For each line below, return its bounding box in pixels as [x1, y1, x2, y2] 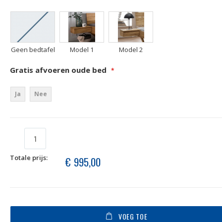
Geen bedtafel [10, 45, 55, 55]
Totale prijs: [10, 153, 48, 163]
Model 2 [119, 45, 143, 55]
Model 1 [70, 45, 94, 55]
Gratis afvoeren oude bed [10, 65, 107, 75]
